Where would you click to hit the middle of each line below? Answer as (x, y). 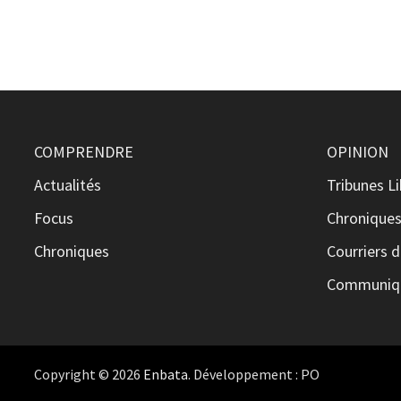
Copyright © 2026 (89, 374)
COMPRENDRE (84, 151)
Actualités (68, 184)
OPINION (358, 151)
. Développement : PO (254, 374)
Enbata (166, 374)
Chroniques (72, 251)
